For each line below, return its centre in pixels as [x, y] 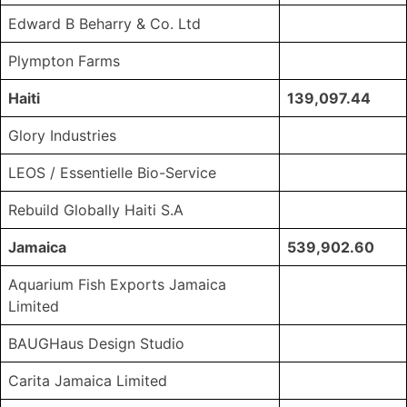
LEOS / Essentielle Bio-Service [112, 173]
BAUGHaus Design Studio [96, 344]
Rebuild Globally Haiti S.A [96, 210]
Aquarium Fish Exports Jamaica [117, 285]
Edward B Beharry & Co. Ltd [104, 24]
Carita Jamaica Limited [88, 381]
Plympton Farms [64, 61]
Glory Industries [62, 136]
